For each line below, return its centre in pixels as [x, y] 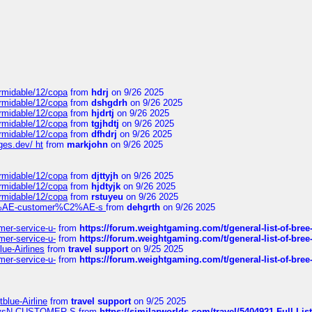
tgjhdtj [105, 124]
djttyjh [105, 176]
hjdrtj [103, 113]
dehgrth [143, 207]
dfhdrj [104, 134]
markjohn [87, 145]
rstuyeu [107, 197]
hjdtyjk [106, 186]
